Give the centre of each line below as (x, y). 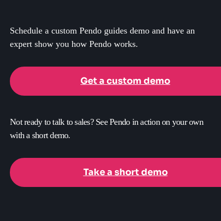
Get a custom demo (125, 81)
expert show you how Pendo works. (74, 44)
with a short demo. (40, 135)
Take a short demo (125, 172)
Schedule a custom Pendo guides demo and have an (102, 31)
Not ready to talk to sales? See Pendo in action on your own (107, 122)
